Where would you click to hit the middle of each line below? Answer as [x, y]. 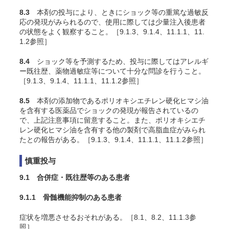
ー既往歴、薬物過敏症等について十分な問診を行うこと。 [112, 71]
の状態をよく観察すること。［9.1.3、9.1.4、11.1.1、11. [112, 32]
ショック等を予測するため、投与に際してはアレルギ [119, 61]
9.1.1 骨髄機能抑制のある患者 [71, 197]
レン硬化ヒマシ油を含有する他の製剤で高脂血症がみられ [112, 130]
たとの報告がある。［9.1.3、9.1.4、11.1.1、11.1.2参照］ [113, 140]
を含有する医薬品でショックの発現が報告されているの [109, 110]
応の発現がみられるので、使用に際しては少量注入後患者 [112, 22]
